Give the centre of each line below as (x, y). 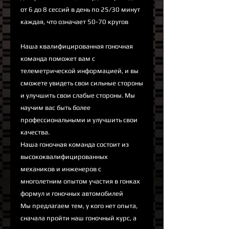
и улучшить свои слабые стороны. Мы (78, 96)
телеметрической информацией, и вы (79, 71)
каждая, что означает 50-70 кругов (74, 22)
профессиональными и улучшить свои (79, 120)
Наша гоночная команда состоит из (75, 145)
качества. (35, 132)
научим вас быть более (55, 108)
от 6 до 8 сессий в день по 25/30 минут (80, 10)
